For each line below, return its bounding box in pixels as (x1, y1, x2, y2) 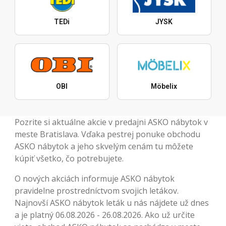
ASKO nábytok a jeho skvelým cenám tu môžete (15, 141, 193, 152)
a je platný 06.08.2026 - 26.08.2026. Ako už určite (15, 209, 195, 221)
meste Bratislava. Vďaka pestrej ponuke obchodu (15, 129, 200, 140)
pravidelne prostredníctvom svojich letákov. (15, 185, 179, 197)
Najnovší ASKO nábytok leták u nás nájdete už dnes (15, 197, 209, 209)
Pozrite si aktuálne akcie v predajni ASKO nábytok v (15, 117, 208, 128)
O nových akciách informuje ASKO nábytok (15, 173, 175, 185)
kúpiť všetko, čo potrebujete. (15, 153, 124, 164)
